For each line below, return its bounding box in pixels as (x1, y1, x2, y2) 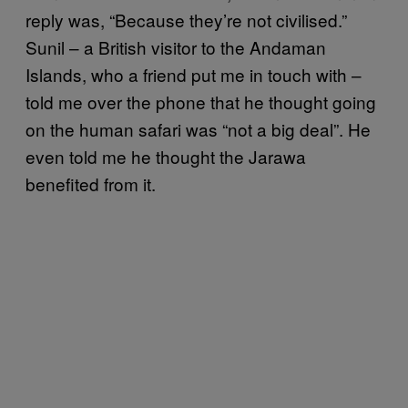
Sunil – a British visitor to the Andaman (25, 35, 326, 59)
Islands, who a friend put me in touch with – (25, 62, 362, 87)
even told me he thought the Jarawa (25, 144, 306, 168)
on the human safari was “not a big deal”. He (25, 117, 371, 141)
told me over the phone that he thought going (25, 89, 376, 114)
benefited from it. (25, 171, 156, 196)
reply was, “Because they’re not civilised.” (25, 7, 347, 32)
